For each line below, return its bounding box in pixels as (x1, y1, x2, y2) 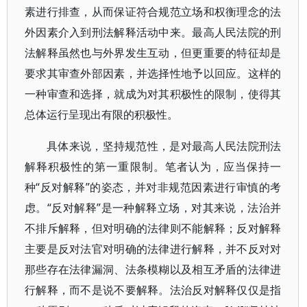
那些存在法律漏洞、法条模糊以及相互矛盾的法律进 (25, 262, 282, 277)
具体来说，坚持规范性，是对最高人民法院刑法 (47, 138, 282, 153)
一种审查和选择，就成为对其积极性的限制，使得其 (25, 86, 282, 101)
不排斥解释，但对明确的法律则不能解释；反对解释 (25, 221, 282, 236)
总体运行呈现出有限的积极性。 (25, 107, 178, 122)
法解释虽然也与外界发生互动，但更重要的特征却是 (25, 45, 282, 60)
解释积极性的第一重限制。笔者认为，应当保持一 (25, 159, 282, 174)
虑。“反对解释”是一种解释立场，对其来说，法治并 (25, 200, 282, 215)
